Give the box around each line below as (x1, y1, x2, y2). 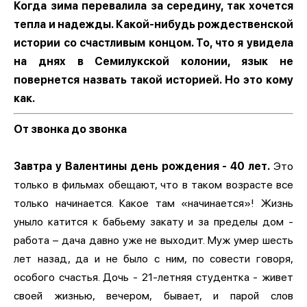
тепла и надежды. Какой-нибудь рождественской (14, 17, 293, 31)
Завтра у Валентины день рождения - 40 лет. (14, 159, 271, 173)
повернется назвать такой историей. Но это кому (14, 73, 293, 86)
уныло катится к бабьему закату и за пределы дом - (14, 214, 293, 228)
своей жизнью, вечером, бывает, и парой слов (14, 288, 293, 302)
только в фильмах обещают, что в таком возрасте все (14, 177, 293, 191)
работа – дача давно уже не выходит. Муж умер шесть (14, 233, 293, 247)
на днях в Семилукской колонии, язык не (14, 54, 293, 68)
